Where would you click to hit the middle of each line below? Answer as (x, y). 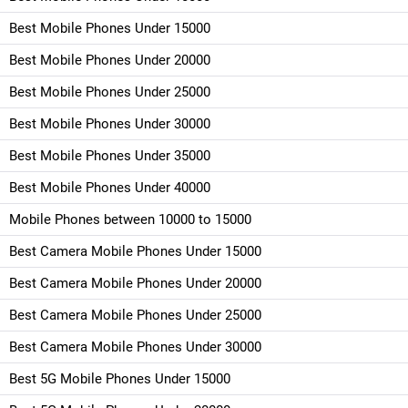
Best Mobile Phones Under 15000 (110, 28)
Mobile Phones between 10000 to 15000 (130, 219)
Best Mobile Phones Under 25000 (110, 92)
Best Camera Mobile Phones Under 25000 (135, 315)
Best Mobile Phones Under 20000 (110, 60)
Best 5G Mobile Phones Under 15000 (120, 378)
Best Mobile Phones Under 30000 (110, 123)
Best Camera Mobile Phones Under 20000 (135, 283)
